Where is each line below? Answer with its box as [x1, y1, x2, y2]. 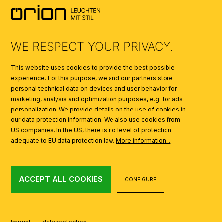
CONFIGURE [125, 176, 157, 182]
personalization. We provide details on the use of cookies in [11, 106, 186, 113]
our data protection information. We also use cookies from [11, 116, 181, 123]
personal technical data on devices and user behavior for [11, 85, 177, 92]
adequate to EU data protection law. [11, 137, 116, 144]
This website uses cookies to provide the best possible [11, 64, 175, 71]
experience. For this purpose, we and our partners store [11, 74, 173, 82]
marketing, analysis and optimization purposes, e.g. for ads [11, 95, 183, 103]
